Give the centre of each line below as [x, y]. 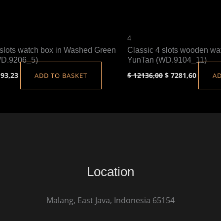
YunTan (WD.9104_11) [167, 60]
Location [110, 171]
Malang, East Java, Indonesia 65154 [110, 200]
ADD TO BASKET [61, 75]
